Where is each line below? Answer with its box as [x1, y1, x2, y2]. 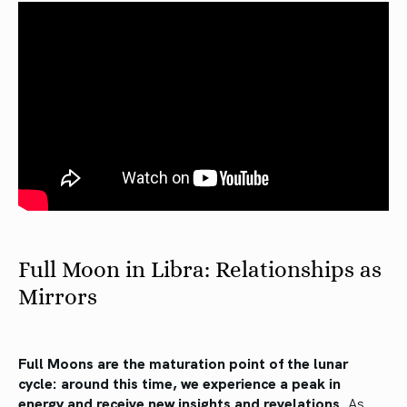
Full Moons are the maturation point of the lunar [18, 352, 348, 372]
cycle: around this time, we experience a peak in [18, 372, 341, 392]
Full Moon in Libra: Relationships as [18, 255, 382, 283]
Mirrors [18, 283, 97, 310]
